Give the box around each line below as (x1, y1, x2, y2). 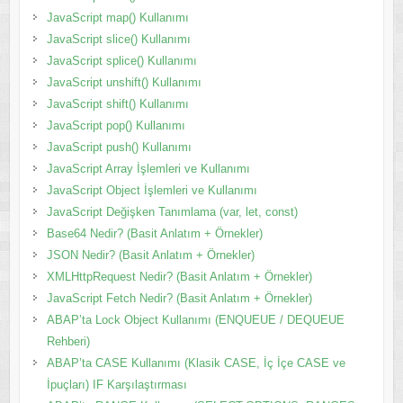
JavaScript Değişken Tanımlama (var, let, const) (46, 204, 298, 219)
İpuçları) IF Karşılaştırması (46, 377, 187, 391)
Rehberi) (46, 334, 90, 348)
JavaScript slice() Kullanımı (46, 31, 191, 46)
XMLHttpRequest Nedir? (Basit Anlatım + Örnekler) (46, 269, 312, 283)
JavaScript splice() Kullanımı (46, 53, 197, 67)
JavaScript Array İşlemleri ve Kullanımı (46, 161, 250, 175)
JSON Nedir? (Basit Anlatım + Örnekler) (46, 247, 255, 262)
